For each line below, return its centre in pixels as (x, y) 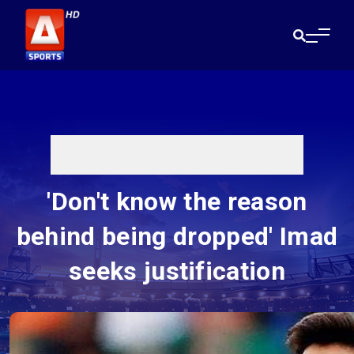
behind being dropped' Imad (177, 237)
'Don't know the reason (177, 202)
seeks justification (177, 271)
